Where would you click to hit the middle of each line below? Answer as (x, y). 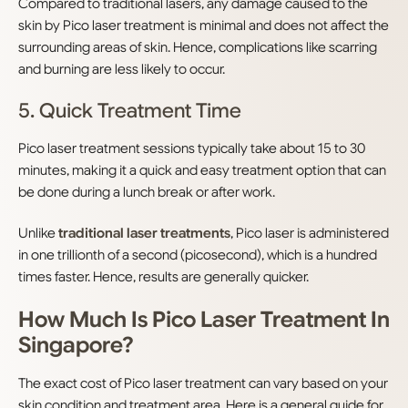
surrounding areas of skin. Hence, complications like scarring (198, 47)
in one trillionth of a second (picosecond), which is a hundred (198, 255)
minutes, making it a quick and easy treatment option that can (202, 170)
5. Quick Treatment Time (130, 111)
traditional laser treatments (144, 233)
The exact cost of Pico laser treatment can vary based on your (203, 383)
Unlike (38, 233)
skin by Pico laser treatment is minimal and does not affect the (204, 25)
